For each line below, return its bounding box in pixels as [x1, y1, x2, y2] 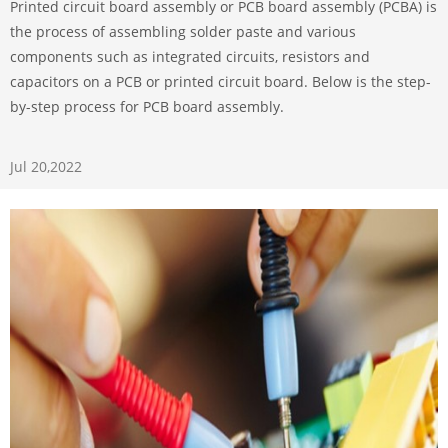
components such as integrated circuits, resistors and [10, 46, 370, 66]
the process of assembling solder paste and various [10, 21, 356, 41]
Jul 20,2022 [10, 156, 82, 176]
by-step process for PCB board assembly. [10, 96, 284, 116]
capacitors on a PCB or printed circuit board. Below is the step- [10, 71, 431, 91]
